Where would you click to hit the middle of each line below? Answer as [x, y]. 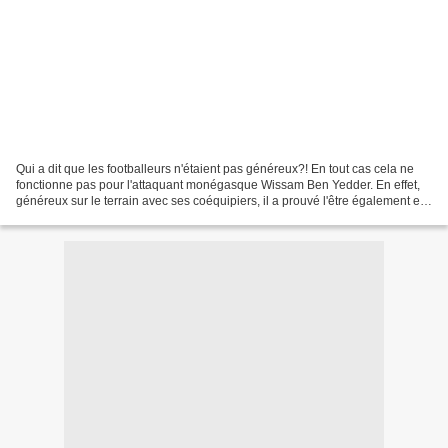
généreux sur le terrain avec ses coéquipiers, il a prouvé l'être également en [221, 200]
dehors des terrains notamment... [105, 216]
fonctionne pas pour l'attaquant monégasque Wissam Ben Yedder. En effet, [218, 184]
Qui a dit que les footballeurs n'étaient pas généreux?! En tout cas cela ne [215, 168]
